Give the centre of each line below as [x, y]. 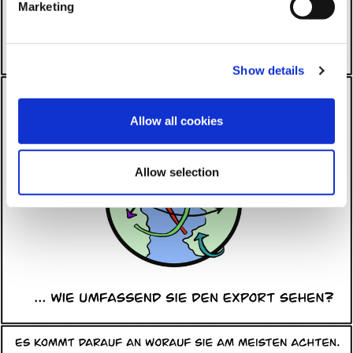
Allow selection [176, 172]
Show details [269, 70]
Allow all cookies [176, 121]
